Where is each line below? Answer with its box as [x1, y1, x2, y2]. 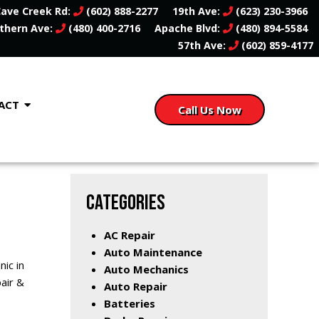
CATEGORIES [86, 189, 165, 216]
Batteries [104, 296, 155, 310]
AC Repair [104, 227, 155, 242]
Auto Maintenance [104, 244, 202, 259]
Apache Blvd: [155, 21, 223, 35]
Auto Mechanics [104, 261, 189, 276]
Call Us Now [178, 102, 241, 117]
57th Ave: [178, 38, 229, 52]
